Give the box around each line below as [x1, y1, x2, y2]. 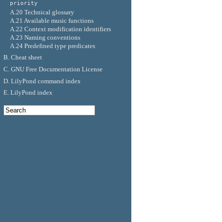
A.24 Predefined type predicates [9, 42, 95, 50]
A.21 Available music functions [9, 16, 94, 24]
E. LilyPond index [3, 89, 53, 97]
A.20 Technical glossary [9, 8, 74, 16]
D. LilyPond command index [3, 77, 81, 85]
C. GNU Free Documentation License [3, 65, 103, 73]
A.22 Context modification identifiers [9, 25, 111, 33]
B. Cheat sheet [3, 54, 42, 61]
